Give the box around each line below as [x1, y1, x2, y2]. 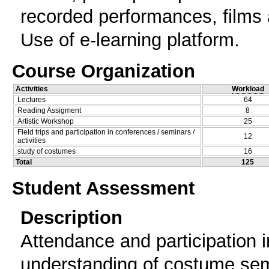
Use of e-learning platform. [20, 29, 240, 51]
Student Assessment [12, 177, 195, 199]
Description [20, 207, 122, 229]
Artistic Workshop [17, 117, 74, 126]
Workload [231, 85, 264, 94]
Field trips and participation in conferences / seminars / [17, 128, 195, 137]
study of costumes [17, 147, 76, 156]
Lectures [17, 95, 46, 104]
